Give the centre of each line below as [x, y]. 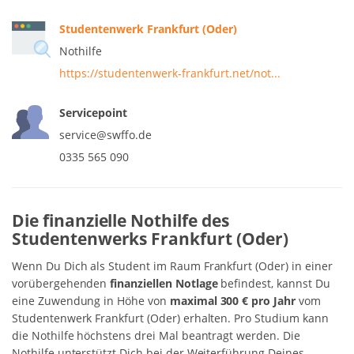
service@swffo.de [105, 134]
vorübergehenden [61, 283]
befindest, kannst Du [274, 283]
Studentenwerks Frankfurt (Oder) [150, 238]
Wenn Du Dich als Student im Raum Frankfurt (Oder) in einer [172, 265]
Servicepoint [93, 112]
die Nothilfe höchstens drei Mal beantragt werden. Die [156, 335]
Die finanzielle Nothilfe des [121, 220]
